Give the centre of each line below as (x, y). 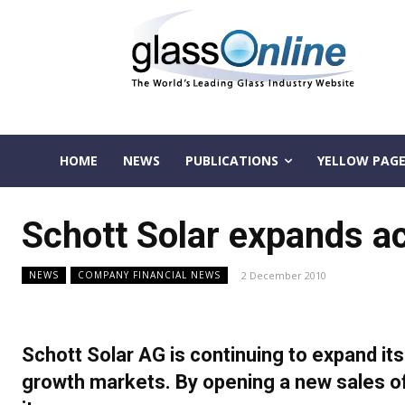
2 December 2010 (284, 276)
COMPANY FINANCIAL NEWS (149, 275)
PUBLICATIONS (231, 160)
